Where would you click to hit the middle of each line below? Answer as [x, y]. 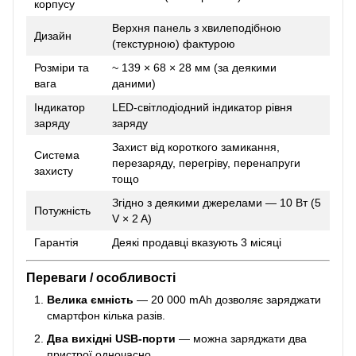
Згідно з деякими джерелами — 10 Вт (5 [217, 202]
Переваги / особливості [101, 278]
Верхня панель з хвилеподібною [197, 27]
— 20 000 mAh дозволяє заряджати [227, 300]
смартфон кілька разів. [106, 316]
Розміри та [62, 67]
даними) [134, 83]
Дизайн [53, 35]
